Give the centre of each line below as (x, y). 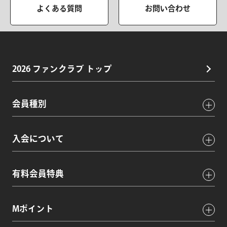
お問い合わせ (168, 8)
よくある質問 (59, 8)
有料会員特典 (38, 173)
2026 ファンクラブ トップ (62, 68)
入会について (38, 138)
